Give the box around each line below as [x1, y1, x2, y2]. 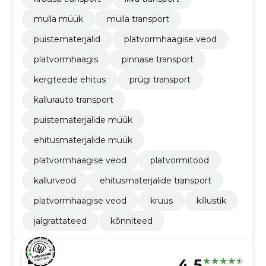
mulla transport [106, 14, 169, 25]
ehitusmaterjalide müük [33, 135, 132, 146]
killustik [196, 195, 226, 207]
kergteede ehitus [33, 74, 106, 85]
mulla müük [33, 14, 83, 25]
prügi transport [129, 74, 191, 85]
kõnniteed [110, 216, 153, 227]
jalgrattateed [33, 216, 87, 227]
